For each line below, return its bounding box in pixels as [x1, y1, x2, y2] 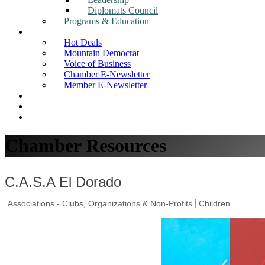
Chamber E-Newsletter [64, 69, 150, 79]
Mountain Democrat [64, 47, 139, 58]
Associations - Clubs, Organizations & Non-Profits [8, 198, 192, 208]
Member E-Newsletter [64, 79, 147, 90]
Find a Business [28, 101, 88, 111]
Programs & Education [64, 15, 149, 26]
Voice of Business [64, 58, 131, 69]
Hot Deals [64, 37, 102, 47]
